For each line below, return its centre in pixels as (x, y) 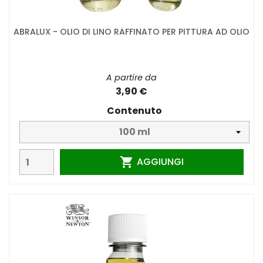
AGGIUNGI (161, 161)
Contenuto (134, 111)
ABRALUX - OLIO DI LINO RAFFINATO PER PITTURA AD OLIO (131, 32)
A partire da (131, 78)
